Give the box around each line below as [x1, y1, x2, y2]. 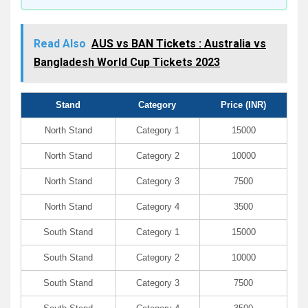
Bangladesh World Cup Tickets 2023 [34, 55, 220, 69]
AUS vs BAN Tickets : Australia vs [91, 36, 266, 50]
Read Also [34, 36, 86, 50]
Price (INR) [220, 99, 266, 110]
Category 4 [135, 201, 179, 212]
